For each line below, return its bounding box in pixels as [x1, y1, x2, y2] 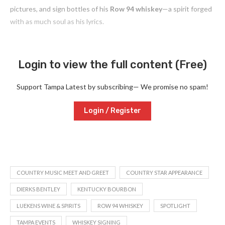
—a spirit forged [162, 5, 212, 14]
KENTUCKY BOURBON [77, 186, 136, 193]
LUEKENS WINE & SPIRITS [17, 202, 80, 209]
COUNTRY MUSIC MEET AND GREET [17, 169, 109, 176]
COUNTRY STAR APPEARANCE [126, 169, 202, 176]
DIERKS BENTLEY [17, 186, 60, 193]
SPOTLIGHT [160, 202, 190, 209]
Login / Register [84, 106, 141, 116]
